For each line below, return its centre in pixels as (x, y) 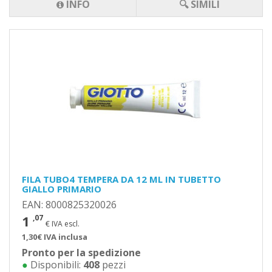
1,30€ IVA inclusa (55, 237)
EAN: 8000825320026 (69, 205)
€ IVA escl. (63, 224)
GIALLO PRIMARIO (62, 189)
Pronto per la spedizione (81, 253)
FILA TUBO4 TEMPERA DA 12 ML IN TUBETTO (121, 179)
